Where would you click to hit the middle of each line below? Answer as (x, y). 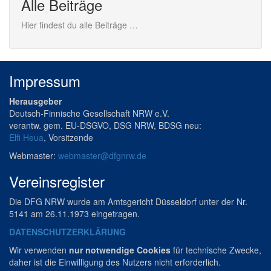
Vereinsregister (57, 181)
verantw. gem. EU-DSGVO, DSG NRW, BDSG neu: (105, 125)
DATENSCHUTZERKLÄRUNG (67, 232)
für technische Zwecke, (216, 250)
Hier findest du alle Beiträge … (80, 25)
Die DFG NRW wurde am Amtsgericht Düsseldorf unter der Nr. (128, 201)
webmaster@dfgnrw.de (102, 155)
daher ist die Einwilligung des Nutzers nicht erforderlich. (115, 262)
